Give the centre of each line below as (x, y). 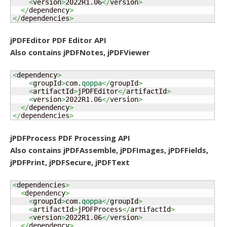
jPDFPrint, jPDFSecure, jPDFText (70, 162)
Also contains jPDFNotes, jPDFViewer (80, 52)
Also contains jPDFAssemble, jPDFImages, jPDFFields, (109, 150)
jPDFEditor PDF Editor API (58, 40)
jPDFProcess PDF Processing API (70, 138)
